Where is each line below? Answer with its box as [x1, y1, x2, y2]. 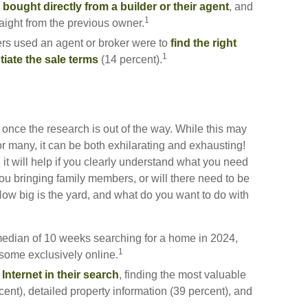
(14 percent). [98, 54, 162, 65]
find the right [170, 37, 236, 49]
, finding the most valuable [119, 269, 246, 280]
